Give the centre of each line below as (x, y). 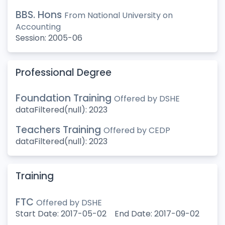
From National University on (119, 15)
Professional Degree (64, 72)
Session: (32, 38)
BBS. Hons (40, 15)
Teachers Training (60, 130)
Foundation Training (65, 98)
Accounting (38, 27)
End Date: (134, 213)
